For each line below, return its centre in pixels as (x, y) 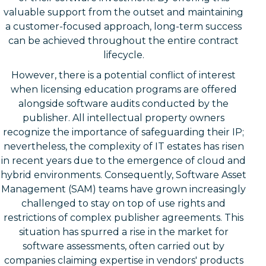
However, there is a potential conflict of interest (123, 75)
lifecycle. (123, 55)
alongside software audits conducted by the (123, 103)
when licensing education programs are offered (123, 89)
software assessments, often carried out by (123, 246)
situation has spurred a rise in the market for (123, 232)
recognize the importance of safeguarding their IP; (123, 132)
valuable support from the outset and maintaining (123, 12)
